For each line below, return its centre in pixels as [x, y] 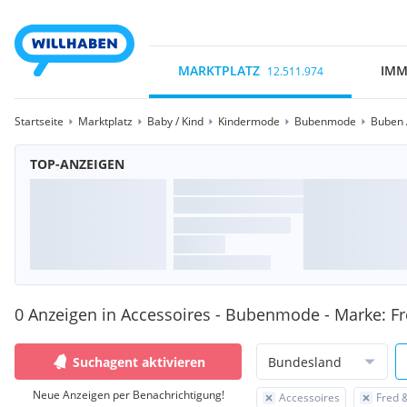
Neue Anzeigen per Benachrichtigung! [128, 395]
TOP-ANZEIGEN [77, 164]
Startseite [39, 121]
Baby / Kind [175, 121]
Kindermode [249, 121]
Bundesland [305, 362]
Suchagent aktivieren [139, 362]
